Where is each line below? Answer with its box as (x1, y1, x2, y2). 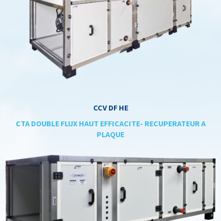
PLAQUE (97, 129, 124, 140)
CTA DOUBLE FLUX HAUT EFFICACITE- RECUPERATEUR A (15, 118, 206, 129)
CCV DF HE (93, 103, 128, 113)
